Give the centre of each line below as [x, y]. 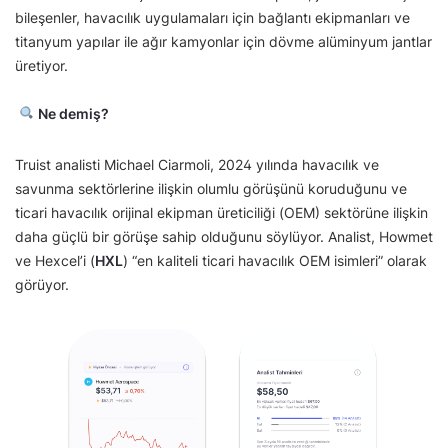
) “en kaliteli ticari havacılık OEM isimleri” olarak [275, 260]
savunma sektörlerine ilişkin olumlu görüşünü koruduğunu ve [211, 188]
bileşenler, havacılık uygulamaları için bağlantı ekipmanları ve [212, 17]
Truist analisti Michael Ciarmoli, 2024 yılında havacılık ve [197, 164]
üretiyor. [41, 65]
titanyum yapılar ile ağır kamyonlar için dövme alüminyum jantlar [223, 41]
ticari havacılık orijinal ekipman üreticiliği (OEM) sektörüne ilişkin [221, 212]
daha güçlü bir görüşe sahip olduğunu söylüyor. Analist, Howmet [224, 236]
